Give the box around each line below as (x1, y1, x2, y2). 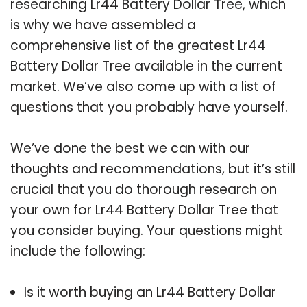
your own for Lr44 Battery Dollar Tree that (10, 200, 278, 219)
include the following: (10, 241, 145, 260)
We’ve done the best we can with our (10, 138, 250, 158)
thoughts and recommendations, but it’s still (10, 159, 295, 178)
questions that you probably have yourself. (10, 97, 288, 116)
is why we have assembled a (10, 15, 196, 34)
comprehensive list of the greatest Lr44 (10, 36, 266, 55)
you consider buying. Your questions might (10, 221, 283, 240)
